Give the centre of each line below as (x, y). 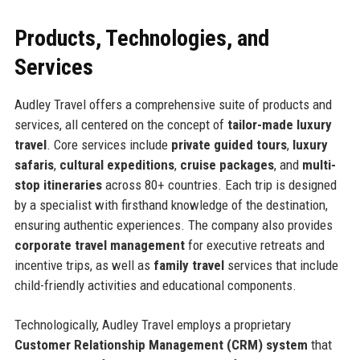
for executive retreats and (254, 245)
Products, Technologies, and (141, 38)
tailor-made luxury (279, 124)
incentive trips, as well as (84, 265)
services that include (281, 265)
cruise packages (227, 164)
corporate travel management (99, 245)
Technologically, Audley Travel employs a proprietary (152, 324)
